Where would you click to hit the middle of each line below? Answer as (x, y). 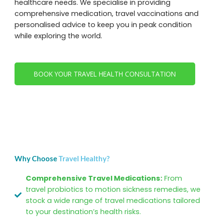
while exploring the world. (58, 36)
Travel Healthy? (84, 159)
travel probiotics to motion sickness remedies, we (113, 190)
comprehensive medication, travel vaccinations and (107, 14)
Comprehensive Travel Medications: (94, 178)
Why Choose (37, 159)
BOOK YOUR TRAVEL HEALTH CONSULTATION (105, 74)
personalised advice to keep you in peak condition (103, 25)
